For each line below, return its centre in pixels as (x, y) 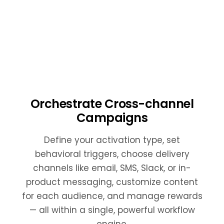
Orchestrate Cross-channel (112, 103)
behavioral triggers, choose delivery (112, 154)
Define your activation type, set (112, 140)
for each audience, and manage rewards (112, 196)
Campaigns (112, 117)
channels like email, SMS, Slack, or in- (112, 168)
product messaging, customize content (112, 182)
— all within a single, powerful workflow (112, 210)
